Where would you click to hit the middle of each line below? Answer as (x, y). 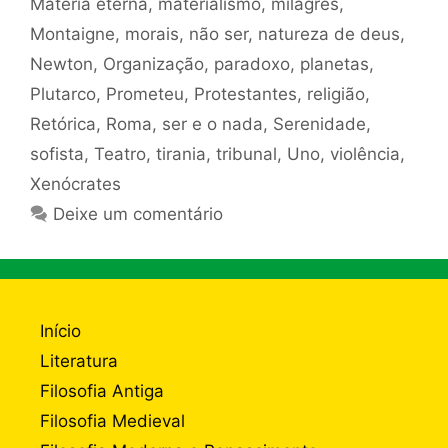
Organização (153, 64)
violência (365, 154)
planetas (334, 64)
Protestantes (245, 94)
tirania (181, 154)
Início (60, 331)
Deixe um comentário (138, 214)
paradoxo (252, 64)
